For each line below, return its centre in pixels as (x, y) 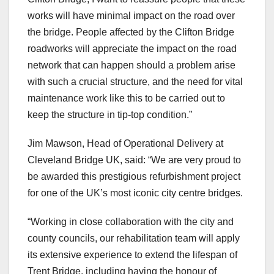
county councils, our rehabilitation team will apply (134, 239)
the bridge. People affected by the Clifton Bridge (131, 32)
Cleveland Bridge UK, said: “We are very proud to (134, 160)
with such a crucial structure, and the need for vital (135, 82)
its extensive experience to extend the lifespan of (132, 255)
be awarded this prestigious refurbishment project (134, 177)
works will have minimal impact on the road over (131, 16)
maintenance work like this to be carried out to (126, 98)
